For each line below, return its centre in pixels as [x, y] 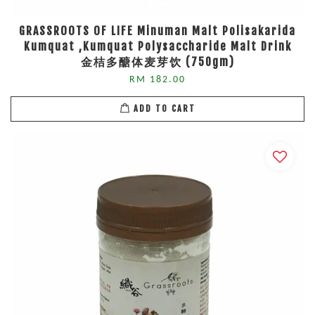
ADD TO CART [164, 109]
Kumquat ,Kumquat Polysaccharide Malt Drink [157, 46]
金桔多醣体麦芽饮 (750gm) [157, 62]
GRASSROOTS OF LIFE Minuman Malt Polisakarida [157, 31]
